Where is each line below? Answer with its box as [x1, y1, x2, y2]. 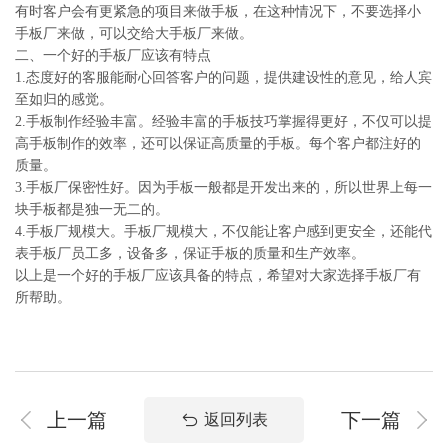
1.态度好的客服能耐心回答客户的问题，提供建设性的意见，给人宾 [15, 70, 432, 85]
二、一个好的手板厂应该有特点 [15, 48, 211, 63]
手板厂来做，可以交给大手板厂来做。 [15, 26, 253, 41]
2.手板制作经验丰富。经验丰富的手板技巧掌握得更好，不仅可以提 [15, 114, 432, 129]
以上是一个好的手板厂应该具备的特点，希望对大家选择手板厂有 [15, 268, 421, 283]
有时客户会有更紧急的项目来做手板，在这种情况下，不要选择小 [15, 4, 421, 19]
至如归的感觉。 [15, 92, 113, 107]
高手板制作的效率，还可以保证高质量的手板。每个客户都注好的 [15, 136, 421, 151]
